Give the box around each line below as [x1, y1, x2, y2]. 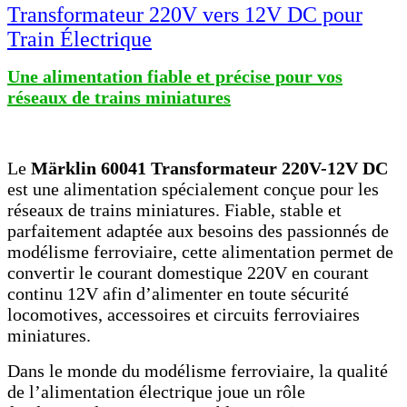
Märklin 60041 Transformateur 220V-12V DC [31, 158, 388, 178]
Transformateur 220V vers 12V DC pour [7, 3, 362, 26]
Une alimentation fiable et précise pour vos [7, 66, 342, 86]
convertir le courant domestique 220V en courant [7, 263, 369, 283]
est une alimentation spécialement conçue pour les [7, 179, 379, 199]
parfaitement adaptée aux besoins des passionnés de [7, 221, 389, 241]
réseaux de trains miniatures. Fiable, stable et [7, 200, 342, 220]
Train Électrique [7, 27, 152, 51]
